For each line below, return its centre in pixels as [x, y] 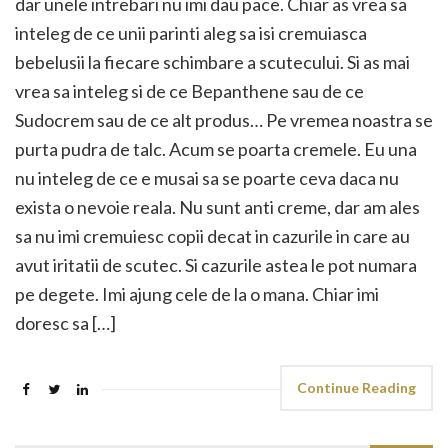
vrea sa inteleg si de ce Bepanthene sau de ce [189, 91]
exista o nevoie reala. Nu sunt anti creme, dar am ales [217, 207]
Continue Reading [356, 387]
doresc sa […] [65, 323]
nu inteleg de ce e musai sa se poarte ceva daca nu [207, 178]
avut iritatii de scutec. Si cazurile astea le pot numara [216, 265]
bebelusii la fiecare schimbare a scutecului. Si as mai [212, 62]
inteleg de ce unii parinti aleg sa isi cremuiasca [191, 33]
